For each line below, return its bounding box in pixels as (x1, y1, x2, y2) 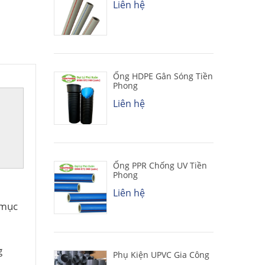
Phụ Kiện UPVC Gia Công (113, 248, 209, 260)
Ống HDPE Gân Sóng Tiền (113, 70, 213, 82)
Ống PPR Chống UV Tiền (113, 159, 207, 171)
